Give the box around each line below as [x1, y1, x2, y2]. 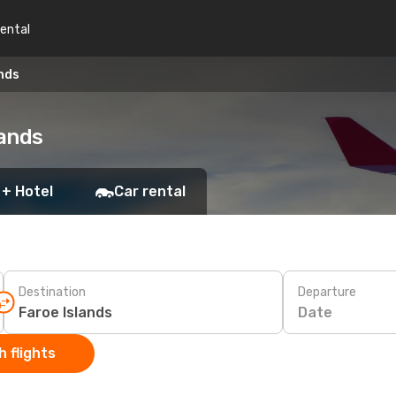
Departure [298, 284, 356, 300]
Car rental [114, 183, 186, 200]
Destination [19, 284, 86, 300]
